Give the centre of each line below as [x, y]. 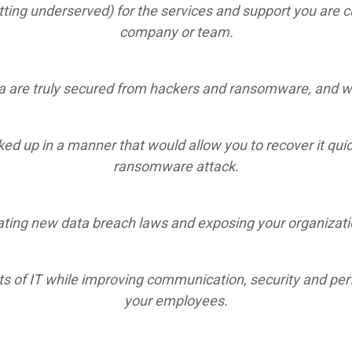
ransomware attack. [176, 166]
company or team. [176, 32]
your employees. [176, 301]
